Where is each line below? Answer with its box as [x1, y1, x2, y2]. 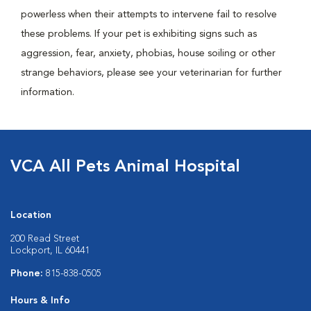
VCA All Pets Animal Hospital [10, 159, 240, 176]
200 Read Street [10, 234, 79, 244]
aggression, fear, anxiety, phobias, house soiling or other [21, 49, 276, 58]
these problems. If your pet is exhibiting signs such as [21, 29, 257, 39]
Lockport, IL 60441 [10, 246, 90, 255]
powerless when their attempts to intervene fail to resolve [21, 10, 277, 19]
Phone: [10, 269, 46, 278]
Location [10, 210, 51, 220]
